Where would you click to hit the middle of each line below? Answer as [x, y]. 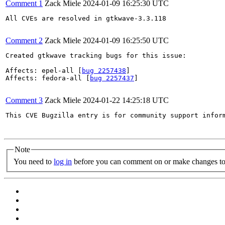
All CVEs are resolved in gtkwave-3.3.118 [86, 18]
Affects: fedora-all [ [48, 78]
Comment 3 [24, 100]
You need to [34, 161]
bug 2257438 [104, 71]
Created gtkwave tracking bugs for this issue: [96, 55]
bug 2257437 [112, 78]
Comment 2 [24, 40]
